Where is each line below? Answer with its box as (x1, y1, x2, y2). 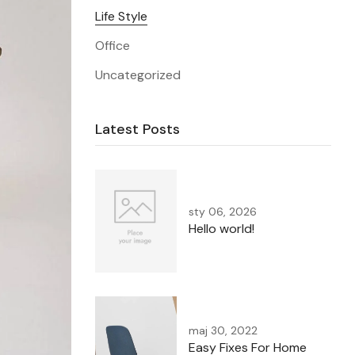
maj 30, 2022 (188, 323, 258, 338)
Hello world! (188, 220, 254, 237)
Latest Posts (94, 120, 180, 139)
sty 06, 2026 (188, 204, 257, 219)
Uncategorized (94, 67, 181, 83)
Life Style (94, 8, 147, 25)
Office (94, 37, 130, 54)
